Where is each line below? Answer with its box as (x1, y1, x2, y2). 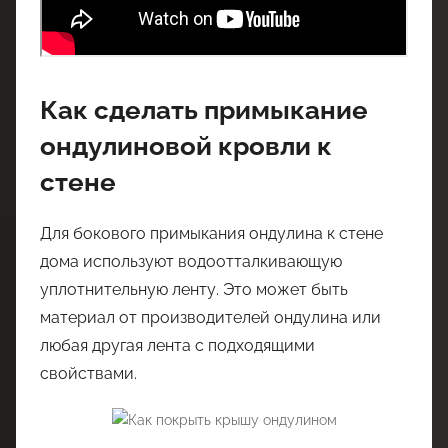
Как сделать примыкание (40, 95, 368, 126)
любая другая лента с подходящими (40, 335, 315, 355)
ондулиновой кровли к (40, 131, 332, 162)
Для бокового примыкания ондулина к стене (40, 223, 383, 243)
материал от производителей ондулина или (40, 307, 381, 327)
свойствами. (40, 363, 137, 383)
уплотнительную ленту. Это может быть (40, 279, 348, 299)
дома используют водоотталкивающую (40, 251, 342, 271)
